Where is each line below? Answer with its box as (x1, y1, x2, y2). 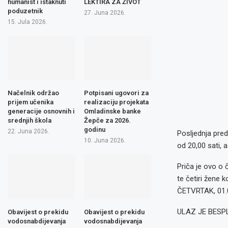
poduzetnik (8, 7, 43, 15)
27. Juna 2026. (83, 9, 126, 16)
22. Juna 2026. (8, 128, 49, 135)
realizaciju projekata (83, 98, 149, 106)
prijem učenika (8, 98, 53, 106)
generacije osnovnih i (8, 107, 75, 115)
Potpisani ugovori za (83, 89, 149, 97)
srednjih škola (8, 117, 51, 124)
